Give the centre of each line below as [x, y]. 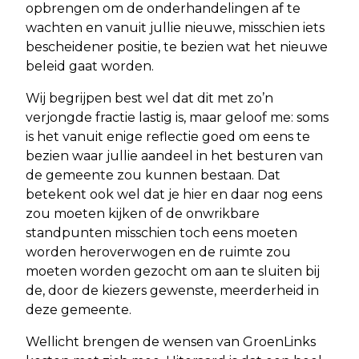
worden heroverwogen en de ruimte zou [158, 252]
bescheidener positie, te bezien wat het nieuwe [177, 47]
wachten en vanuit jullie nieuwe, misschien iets [175, 28]
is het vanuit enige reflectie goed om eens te [168, 137]
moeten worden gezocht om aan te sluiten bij [173, 272]
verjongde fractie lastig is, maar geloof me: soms [177, 118]
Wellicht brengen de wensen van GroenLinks [171, 342]
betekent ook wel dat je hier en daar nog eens [174, 195]
